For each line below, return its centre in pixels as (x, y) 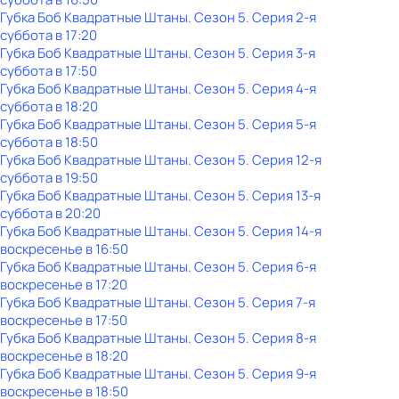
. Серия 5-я (281, 124)
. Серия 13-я (283, 195)
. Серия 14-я (284, 231)
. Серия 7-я (281, 302)
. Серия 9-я (281, 374)
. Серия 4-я (281, 89)
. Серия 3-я (281, 53)
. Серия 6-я (281, 267)
